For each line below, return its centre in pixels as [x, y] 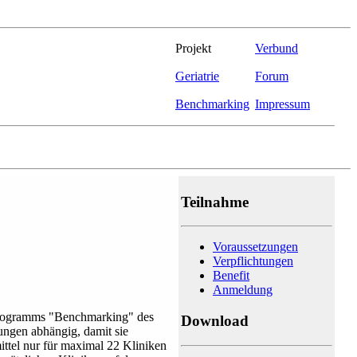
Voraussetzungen [255, 247]
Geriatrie [197, 76]
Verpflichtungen [253, 261]
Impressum [282, 104]
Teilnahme [215, 202]
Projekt [193, 48]
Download [215, 321]
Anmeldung [243, 290]
